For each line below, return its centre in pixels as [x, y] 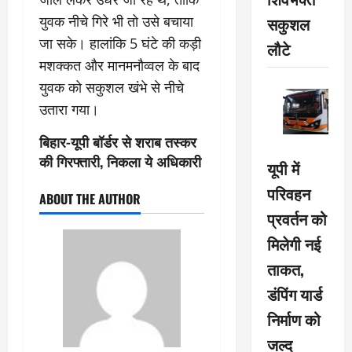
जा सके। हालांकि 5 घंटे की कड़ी [120, 43]
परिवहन [288, 193]
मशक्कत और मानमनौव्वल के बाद [119, 65]
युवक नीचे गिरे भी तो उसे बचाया [116, 21]
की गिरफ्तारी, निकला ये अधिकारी [120, 161]
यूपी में [283, 168]
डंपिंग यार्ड [294, 294]
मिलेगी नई [293, 244]
